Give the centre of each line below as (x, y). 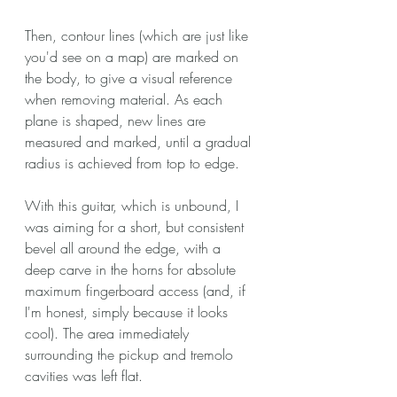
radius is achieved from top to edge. (132, 163)
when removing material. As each (126, 99)
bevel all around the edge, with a (125, 248)
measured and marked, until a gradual (140, 141)
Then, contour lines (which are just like (139, 35)
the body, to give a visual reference (131, 78)
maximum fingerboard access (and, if (137, 290)
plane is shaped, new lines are (117, 120)
